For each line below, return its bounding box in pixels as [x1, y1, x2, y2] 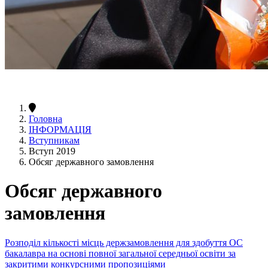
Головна [29, 113, 62, 124]
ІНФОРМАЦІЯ [29, 124, 92, 135]
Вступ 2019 [29, 145, 75, 156]
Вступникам [29, 135, 80, 145]
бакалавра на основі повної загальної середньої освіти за [5, 248, 236, 258]
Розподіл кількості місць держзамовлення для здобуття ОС [5, 237, 243, 248]
